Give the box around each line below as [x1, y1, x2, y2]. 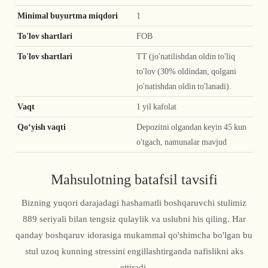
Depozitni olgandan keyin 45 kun [136, 122, 246, 132]
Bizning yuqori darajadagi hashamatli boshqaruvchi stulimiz [22, 197, 246, 209]
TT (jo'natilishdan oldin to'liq [136, 51, 235, 62]
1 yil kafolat [136, 102, 176, 112]
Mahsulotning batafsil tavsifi [50, 170, 218, 188]
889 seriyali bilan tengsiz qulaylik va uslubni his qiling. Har [22, 214, 246, 225]
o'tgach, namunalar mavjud [136, 137, 227, 147]
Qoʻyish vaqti [17, 122, 68, 132]
